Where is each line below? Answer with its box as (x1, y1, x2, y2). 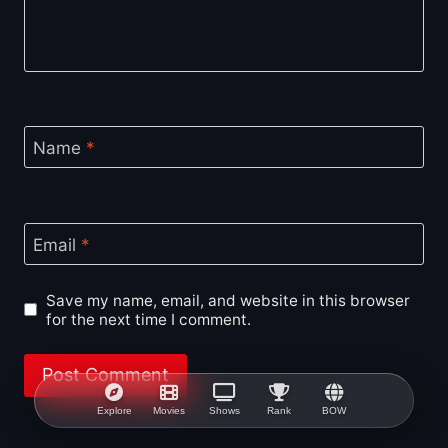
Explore (96, 404, 132, 416)
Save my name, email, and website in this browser (46, 290, 411, 310)
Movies (153, 404, 185, 416)
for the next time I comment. (46, 309, 252, 329)
